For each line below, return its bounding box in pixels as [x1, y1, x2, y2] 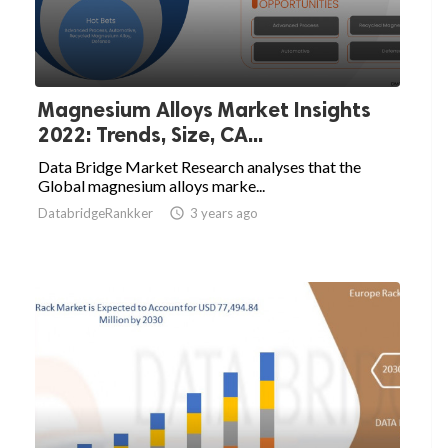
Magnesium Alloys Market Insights [38, 97, 371, 123]
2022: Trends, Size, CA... [38, 122, 263, 148]
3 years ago [190, 205, 258, 222]
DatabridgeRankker [38, 205, 153, 222]
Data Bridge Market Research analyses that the [38, 157, 361, 177]
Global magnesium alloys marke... [38, 176, 265, 196]
